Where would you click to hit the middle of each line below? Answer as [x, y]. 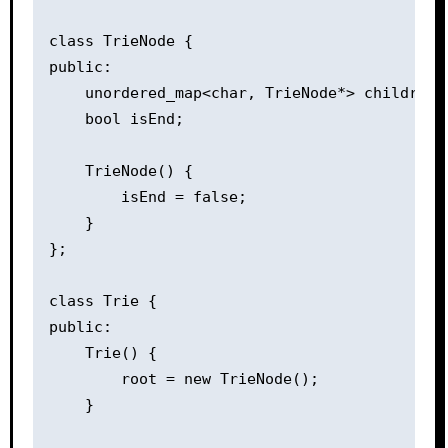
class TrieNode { [120, 40]
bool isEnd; [116, 118]
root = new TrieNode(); [183, 378]
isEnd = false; [147, 196]
